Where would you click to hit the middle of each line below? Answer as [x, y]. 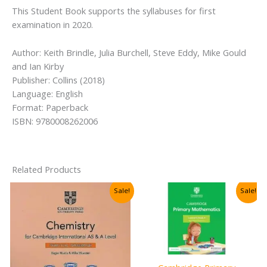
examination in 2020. [52, 25]
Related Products [46, 169]
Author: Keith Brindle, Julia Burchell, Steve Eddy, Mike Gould [129, 52]
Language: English [47, 93]
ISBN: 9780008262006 [55, 121]
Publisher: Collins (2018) [58, 80]
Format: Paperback [50, 107]
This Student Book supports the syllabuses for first [114, 11]
